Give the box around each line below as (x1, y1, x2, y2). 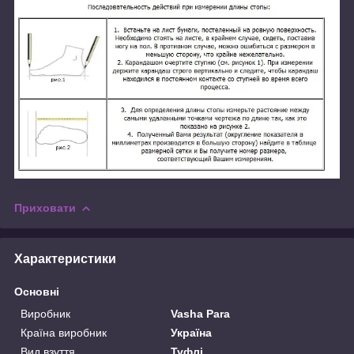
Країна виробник (21, 326, 107, 339)
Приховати (14, 201, 76, 214)
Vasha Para (171, 307, 231, 320)
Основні (14, 284, 59, 298)
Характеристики (14, 251, 116, 265)
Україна (171, 326, 213, 339)
